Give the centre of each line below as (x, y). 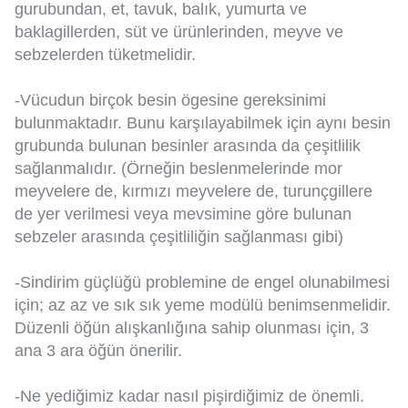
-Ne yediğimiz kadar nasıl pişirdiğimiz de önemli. (189, 397)
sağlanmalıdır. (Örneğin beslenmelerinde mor (178, 169)
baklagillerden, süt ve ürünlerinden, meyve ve (179, 32)
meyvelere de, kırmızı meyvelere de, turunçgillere (194, 192)
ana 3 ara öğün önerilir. (98, 351)
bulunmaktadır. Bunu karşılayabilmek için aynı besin (203, 123)
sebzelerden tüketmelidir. (105, 55)
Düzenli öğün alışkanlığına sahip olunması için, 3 (192, 328)
